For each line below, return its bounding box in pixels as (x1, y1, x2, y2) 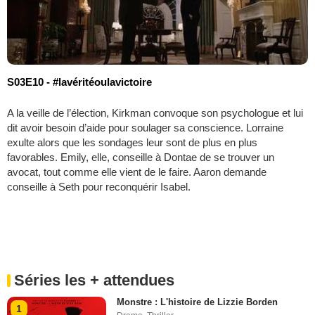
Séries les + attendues (14, 271, 174, 289)
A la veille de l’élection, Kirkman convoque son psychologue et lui (7, 106, 303, 119)
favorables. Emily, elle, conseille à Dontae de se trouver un (7, 150, 274, 163)
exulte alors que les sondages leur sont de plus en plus (7, 136, 257, 148)
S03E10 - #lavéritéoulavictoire (7, 75, 152, 88)
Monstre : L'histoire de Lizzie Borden (117, 296, 278, 307)
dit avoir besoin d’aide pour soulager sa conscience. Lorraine (7, 121, 283, 134)
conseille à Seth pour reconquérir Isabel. (7, 180, 191, 193)
